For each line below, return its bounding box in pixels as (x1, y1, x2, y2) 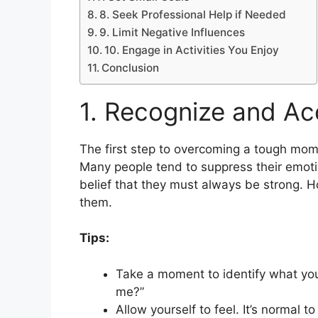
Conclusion (102, 60, 160, 75)
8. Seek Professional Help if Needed (99, 7, 287, 21)
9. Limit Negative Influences (99, 25, 246, 39)
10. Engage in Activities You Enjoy (104, 43, 280, 57)
